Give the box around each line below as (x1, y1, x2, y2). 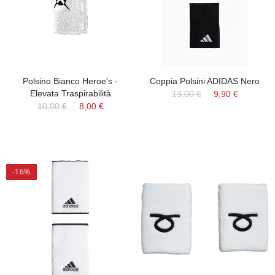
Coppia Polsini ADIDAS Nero (150, 76, 260, 86)
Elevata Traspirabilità (29, 88, 111, 98)
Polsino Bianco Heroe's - (23, 76, 118, 86)
